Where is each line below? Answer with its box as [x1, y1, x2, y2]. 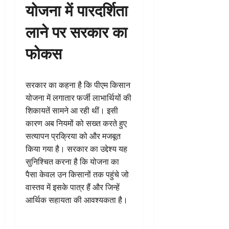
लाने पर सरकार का [26, 19, 127, 43]
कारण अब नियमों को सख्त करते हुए [26, 118, 127, 129]
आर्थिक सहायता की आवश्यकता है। [26, 194, 128, 206]
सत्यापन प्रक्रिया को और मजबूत [26, 130, 121, 142]
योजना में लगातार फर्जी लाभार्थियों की [26, 92, 131, 104]
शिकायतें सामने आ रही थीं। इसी [26, 105, 118, 117]
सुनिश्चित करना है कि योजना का [26, 156, 119, 168]
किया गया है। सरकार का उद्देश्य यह [26, 143, 127, 155]
